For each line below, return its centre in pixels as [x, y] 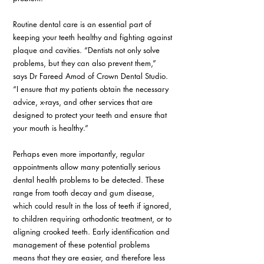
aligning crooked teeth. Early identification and [93, 232]
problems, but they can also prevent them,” [86, 63]
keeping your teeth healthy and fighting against [94, 37]
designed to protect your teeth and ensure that [91, 115]
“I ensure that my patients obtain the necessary [92, 89]
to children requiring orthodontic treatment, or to [93, 219]
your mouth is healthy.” [51, 128]
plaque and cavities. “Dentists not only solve [88, 50]
